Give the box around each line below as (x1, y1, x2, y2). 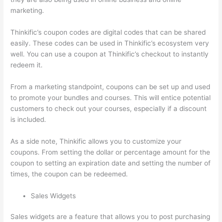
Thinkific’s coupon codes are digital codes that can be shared (10, 28, 206, 37)
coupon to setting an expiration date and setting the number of (10, 159, 211, 167)
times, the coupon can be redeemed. (10, 169, 128, 178)
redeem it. (10, 61, 43, 69)
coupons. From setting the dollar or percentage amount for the (10, 148, 211, 156)
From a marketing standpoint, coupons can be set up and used (10, 82, 211, 91)
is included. (10, 115, 47, 123)
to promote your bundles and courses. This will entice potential (10, 93, 211, 102)
